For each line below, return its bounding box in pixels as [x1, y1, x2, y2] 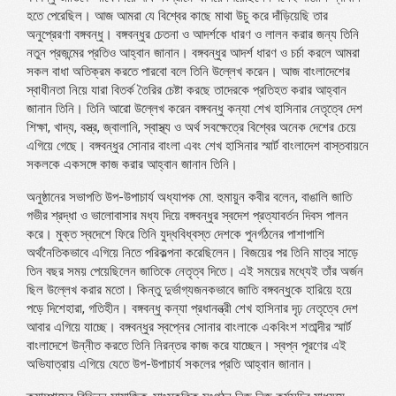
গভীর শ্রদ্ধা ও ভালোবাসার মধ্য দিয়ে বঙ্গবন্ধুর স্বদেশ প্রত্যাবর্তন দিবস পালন [27, 207, 348, 224]
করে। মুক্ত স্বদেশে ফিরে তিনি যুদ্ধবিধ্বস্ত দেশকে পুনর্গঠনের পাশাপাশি [27, 225, 324, 242]
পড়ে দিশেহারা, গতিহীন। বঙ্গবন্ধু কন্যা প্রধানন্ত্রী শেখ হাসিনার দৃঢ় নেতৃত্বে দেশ [27, 300, 358, 316]
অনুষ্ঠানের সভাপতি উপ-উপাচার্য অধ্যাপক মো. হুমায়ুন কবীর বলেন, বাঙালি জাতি [27, 188, 352, 205]
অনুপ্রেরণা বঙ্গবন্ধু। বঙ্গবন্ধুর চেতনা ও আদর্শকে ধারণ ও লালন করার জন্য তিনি [27, 26, 359, 42]
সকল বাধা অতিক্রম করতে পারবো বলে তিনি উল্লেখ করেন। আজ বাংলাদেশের [27, 63, 350, 80]
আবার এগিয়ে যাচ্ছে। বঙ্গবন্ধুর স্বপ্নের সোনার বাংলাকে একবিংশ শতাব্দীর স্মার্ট [27, 318, 351, 335]
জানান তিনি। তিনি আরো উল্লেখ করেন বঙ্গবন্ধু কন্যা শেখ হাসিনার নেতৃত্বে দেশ [27, 100, 362, 117]
